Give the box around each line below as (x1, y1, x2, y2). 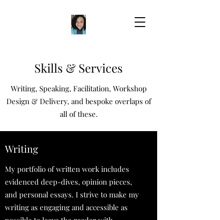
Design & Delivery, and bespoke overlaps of (6, 96, 151, 106)
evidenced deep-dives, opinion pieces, (5, 177, 132, 187)
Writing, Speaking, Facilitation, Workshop (10, 83, 147, 93)
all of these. (59, 109, 98, 119)
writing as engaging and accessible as (5, 202, 128, 212)
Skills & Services (34, 60, 123, 76)
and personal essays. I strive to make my (5, 190, 139, 199)
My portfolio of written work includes (5, 164, 129, 174)
